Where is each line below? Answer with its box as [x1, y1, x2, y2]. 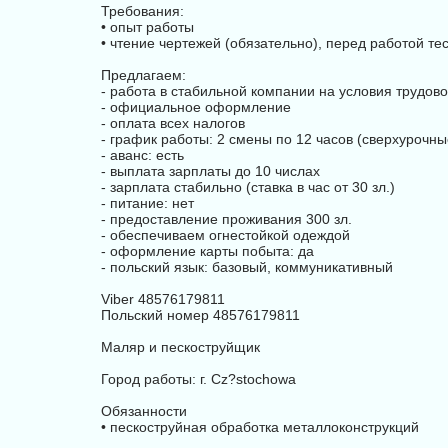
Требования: [101, 3, 184, 19]
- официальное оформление [101, 99, 291, 115]
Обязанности [101, 403, 187, 419]
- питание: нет [101, 195, 194, 211]
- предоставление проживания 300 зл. [101, 211, 352, 227]
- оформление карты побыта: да [101, 243, 314, 259]
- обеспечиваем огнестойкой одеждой [101, 227, 350, 243]
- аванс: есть [101, 147, 184, 163]
